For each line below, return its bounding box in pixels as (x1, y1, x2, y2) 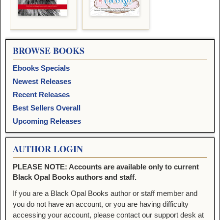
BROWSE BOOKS (13, 44, 84, 57)
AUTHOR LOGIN (13, 142, 83, 155)
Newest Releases (13, 77, 71, 85)
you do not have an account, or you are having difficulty (13, 199, 189, 208)
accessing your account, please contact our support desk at (13, 210, 204, 219)
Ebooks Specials (13, 63, 70, 72)
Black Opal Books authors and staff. (13, 172, 137, 181)
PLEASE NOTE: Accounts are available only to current (13, 162, 199, 171)
